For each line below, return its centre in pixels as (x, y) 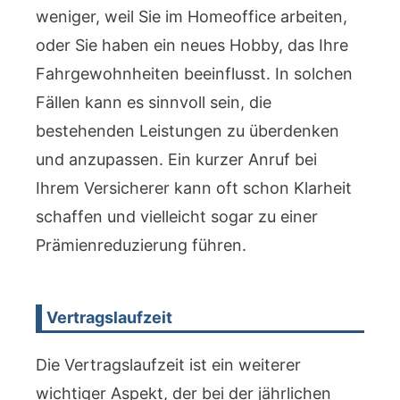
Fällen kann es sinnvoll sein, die (154, 102)
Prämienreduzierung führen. (141, 245)
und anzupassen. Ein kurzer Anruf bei (176, 159)
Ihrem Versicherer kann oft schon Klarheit (194, 188)
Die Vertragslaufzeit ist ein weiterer (168, 365)
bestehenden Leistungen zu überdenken (187, 131)
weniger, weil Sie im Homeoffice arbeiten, (192, 17)
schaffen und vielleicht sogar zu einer (177, 217)
